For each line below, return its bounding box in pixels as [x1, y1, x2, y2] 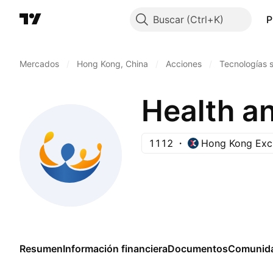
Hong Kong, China [77, 58, 148, 69]
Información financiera [63, 243, 168, 255]
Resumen [19, 243, 63, 255]
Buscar [152, 13, 184, 26]
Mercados [19, 58, 59, 69]
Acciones [166, 58, 202, 69]
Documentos [168, 243, 228, 255]
